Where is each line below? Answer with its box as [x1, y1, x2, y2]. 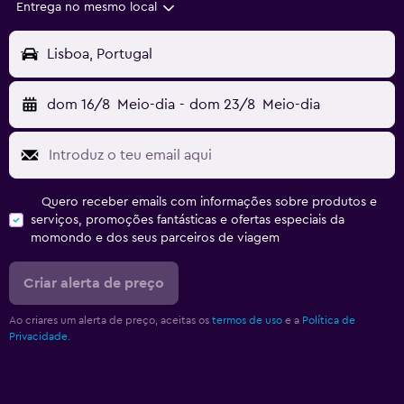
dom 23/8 [188, 97, 255, 113]
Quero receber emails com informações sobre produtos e [41, 196, 377, 209]
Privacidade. [9, 331, 70, 343]
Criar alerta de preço [23, 276, 164, 291]
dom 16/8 [47, 97, 110, 113]
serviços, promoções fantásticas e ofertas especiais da [31, 214, 344, 227]
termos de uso [212, 315, 282, 326]
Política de [302, 315, 355, 326]
